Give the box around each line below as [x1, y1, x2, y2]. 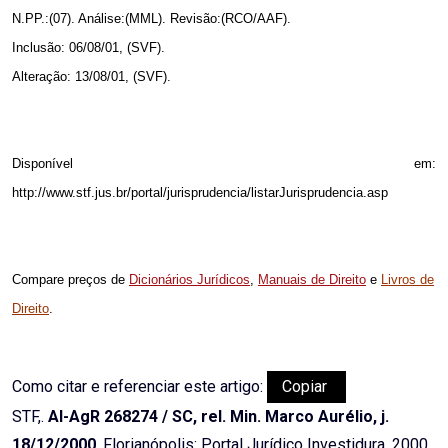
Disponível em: [12, 156, 436, 172]
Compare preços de [12, 272, 129, 288]
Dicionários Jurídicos [129, 272, 250, 288]
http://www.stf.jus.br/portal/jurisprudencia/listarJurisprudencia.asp [12, 185, 388, 201]
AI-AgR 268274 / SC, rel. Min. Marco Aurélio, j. [48, 407, 389, 427]
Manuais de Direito [258, 272, 366, 288]
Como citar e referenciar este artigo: [12, 377, 267, 397]
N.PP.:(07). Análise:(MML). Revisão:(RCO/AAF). [12, 11, 291, 27]
